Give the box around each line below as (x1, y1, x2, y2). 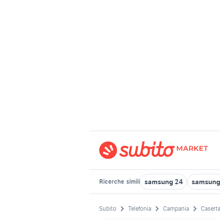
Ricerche (99, 178, 125, 185)
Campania (163, 205, 189, 213)
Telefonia (128, 205, 151, 213)
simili (125, 178, 140, 185)
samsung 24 (144, 177, 183, 186)
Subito (99, 205, 116, 213)
